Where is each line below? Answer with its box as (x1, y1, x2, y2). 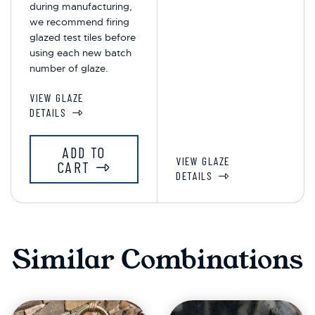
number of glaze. (30, 62, 109, 75)
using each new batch (30, 46, 132, 60)
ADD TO (63, 143, 105, 161)
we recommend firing (30, 15, 130, 29)
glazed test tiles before (30, 31, 136, 44)
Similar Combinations (12, 241, 303, 278)
